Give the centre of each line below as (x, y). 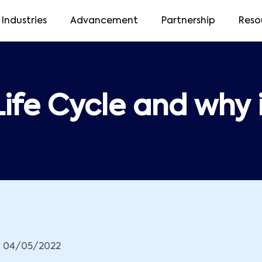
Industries (24, 21)
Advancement (104, 21)
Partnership (188, 21)
